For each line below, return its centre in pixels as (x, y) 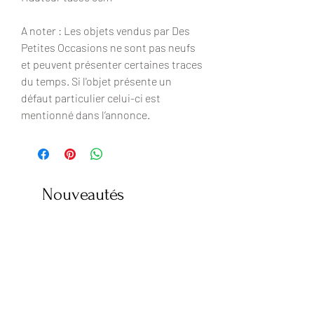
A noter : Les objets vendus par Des (105, 31)
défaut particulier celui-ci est (91, 98)
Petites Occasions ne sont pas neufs (108, 48)
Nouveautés (83, 195)
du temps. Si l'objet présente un (96, 81)
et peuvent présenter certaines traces (112, 64)
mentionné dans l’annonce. (86, 115)
